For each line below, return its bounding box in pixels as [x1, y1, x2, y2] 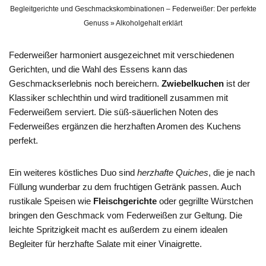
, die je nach [208, 167, 255, 178]
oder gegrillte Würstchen [157, 195, 253, 206]
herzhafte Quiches [137, 167, 208, 178]
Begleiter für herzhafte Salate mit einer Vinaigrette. [9, 238, 202, 249]
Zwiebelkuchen [161, 78, 224, 88]
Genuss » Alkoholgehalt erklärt [84, 18, 182, 27]
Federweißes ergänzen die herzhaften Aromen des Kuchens [9, 121, 241, 131]
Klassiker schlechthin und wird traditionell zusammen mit [9, 92, 228, 103]
